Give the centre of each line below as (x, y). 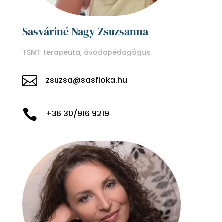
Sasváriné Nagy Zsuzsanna (85, 31)
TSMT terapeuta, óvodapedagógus (86, 52)
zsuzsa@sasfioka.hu (86, 80)
